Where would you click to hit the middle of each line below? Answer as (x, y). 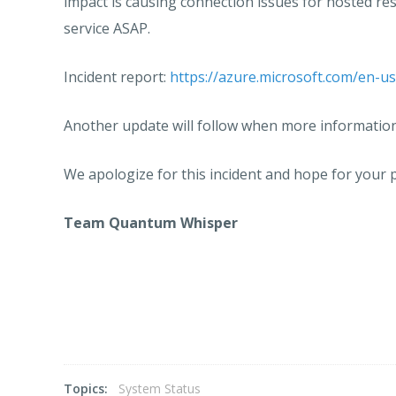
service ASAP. (107, 28)
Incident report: (117, 77)
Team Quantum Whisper (151, 223)
